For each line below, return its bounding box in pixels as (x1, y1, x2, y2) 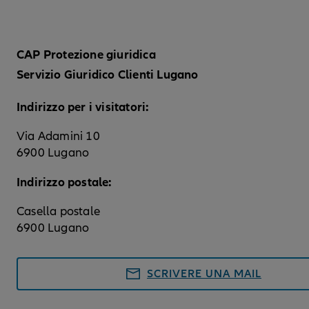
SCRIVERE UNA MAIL (147, 267, 261, 281)
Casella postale (17, 204, 100, 219)
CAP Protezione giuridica (17, 47, 156, 63)
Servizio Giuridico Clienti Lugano (17, 67, 201, 83)
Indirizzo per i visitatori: (17, 99, 152, 115)
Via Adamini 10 (17, 129, 100, 144)
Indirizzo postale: (17, 175, 112, 190)
